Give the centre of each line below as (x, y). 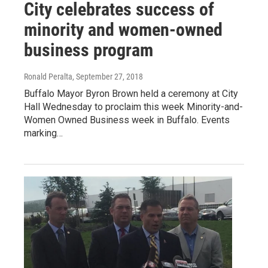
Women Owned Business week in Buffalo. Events (127, 120)
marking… (43, 133)
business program (89, 50)
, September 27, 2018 (108, 77)
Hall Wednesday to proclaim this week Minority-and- (133, 107)
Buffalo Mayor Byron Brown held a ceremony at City (131, 94)
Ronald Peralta (48, 77)
